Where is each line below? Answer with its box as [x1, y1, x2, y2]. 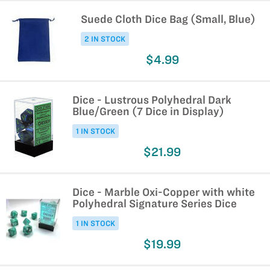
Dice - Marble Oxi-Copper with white [72, 186, 255, 198]
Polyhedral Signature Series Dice [72, 198, 237, 209]
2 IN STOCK [84, 34, 125, 43]
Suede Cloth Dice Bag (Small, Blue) [81, 13, 256, 25]
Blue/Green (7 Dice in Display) [72, 105, 224, 117]
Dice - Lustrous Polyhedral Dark [72, 94, 231, 105]
